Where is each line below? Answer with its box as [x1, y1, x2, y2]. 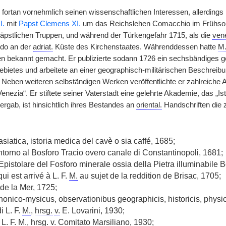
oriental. [136, 101, 162, 109]
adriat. [32, 43, 53, 51]
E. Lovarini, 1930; [60, 206, 125, 215]
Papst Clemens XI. [18, 20, 81, 28]
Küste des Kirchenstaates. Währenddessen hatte [52, 43, 218, 51]
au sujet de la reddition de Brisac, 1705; [77, 172, 221, 180]
